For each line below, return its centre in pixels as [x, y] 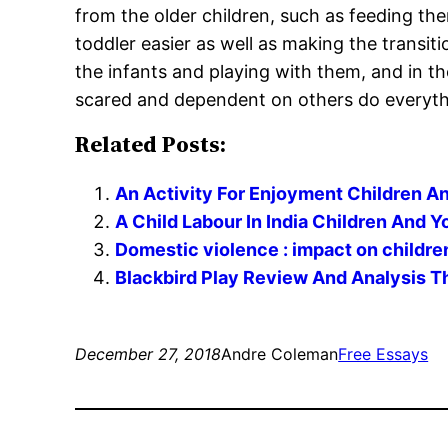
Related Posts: [151, 145]
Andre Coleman [280, 354]
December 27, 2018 [148, 354]
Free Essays [383, 354]
